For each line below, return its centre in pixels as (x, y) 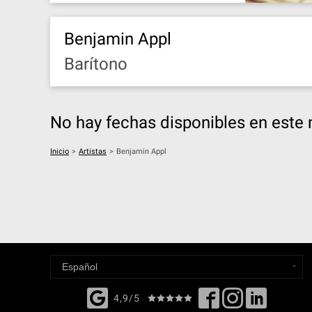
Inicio (60, 151)
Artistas (93, 151)
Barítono (96, 64)
